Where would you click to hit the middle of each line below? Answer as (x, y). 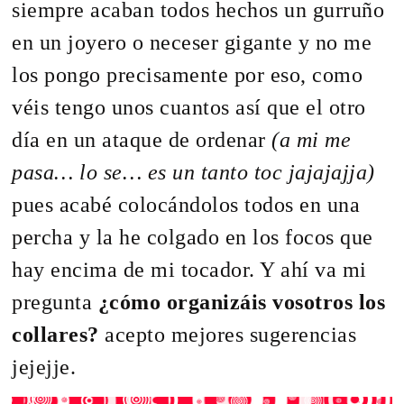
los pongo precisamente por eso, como (188, 75)
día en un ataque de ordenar (139, 140)
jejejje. (44, 367)
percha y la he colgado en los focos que (193, 238)
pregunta (55, 303)
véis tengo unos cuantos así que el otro (189, 108)
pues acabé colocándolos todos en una (186, 205)
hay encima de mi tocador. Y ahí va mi (189, 270)
